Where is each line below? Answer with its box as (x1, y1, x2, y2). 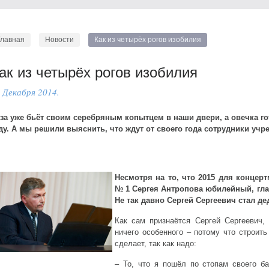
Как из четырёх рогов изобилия (94, 35, 201, 44)
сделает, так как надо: (115, 239, 196, 248)
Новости (45, 35, 74, 44)
